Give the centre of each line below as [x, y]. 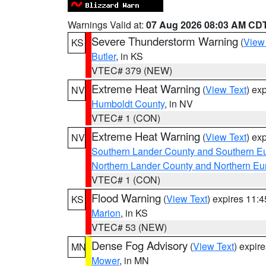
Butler [104, 56]
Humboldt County [128, 104]
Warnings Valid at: [107, 25]
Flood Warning [126, 198]
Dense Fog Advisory [140, 245]
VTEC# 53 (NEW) [129, 227]
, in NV [179, 104]
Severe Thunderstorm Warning [165, 41]
